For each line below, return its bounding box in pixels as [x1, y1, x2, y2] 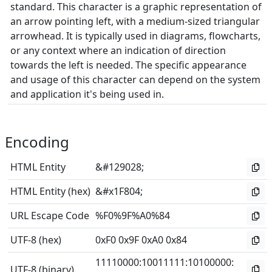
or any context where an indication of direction [10, 44, 226, 57]
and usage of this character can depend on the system [10, 73, 260, 86]
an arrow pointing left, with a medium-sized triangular [10, 15, 260, 28]
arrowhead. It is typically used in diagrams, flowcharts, [10, 29, 260, 42]
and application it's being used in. [10, 87, 164, 101]
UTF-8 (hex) [10, 233, 61, 246]
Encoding [5, 132, 69, 152]
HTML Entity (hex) [10, 185, 90, 198]
